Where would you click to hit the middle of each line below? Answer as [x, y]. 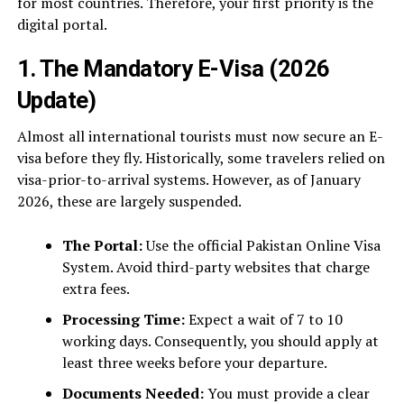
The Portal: [102, 245]
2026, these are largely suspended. [129, 201]
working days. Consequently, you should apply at [220, 341]
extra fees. [96, 289]
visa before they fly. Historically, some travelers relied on [201, 158]
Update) [56, 100]
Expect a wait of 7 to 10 [263, 319]
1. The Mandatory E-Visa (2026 [173, 69]
